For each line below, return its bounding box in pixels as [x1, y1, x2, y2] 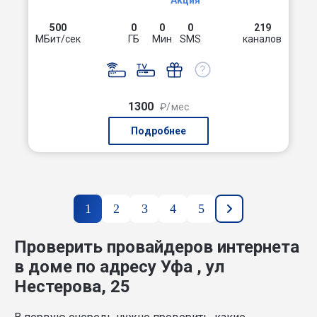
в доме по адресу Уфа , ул [14, 256, 224, 277]
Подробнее [131, 125, 186, 137]
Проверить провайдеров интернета [14, 236, 299, 257]
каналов [243, 33, 282, 45]
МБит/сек [35, 33, 81, 45]
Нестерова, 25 [14, 276, 130, 296]
